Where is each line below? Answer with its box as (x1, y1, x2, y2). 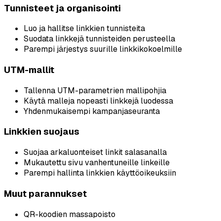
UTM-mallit (4, 63, 54, 76)
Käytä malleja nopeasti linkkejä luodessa (24, 95, 173, 106)
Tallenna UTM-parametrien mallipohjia (24, 85, 166, 96)
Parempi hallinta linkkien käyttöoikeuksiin (24, 168, 176, 179)
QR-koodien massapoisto (24, 209, 115, 220)
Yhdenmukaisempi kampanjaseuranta (24, 106, 160, 116)
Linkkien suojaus (4, 125, 79, 138)
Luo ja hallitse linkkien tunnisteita (24, 23, 145, 34)
